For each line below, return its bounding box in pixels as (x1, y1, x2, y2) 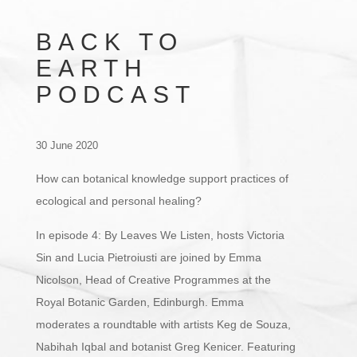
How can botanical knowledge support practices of (36, 171, 288, 185)
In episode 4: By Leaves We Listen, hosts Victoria (36, 228, 284, 241)
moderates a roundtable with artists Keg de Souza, (36, 317, 291, 331)
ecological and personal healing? (36, 194, 202, 207)
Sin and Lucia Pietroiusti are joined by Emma (36, 250, 261, 264)
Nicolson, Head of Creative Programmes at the (36, 273, 271, 286)
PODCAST (36, 80, 196, 108)
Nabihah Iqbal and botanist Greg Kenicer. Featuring (36, 339, 296, 353)
